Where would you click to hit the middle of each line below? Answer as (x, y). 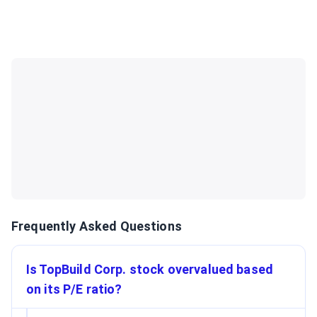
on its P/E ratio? (74, 289)
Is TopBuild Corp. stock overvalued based (150, 269)
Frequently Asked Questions (97, 226)
